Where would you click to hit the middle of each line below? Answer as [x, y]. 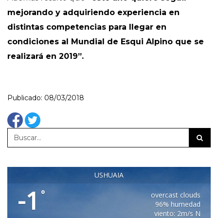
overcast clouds [176, 195]
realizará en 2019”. [45, 56]
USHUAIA [109, 175]
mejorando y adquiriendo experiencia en [93, 12]
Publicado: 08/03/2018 [46, 98]
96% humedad [178, 204]
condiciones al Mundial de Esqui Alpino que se [106, 42]
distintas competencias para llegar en [87, 27]
